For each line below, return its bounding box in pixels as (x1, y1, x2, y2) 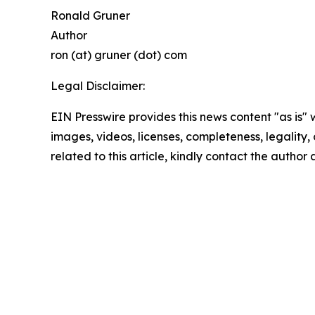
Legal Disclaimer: (51, 79, 145, 94)
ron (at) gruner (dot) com (51, 48, 187, 63)
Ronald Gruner (51, 8, 130, 23)
